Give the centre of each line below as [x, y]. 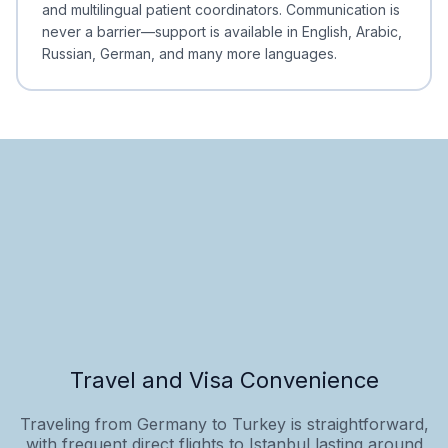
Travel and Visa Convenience [224, 379]
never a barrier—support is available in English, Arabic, [222, 31]
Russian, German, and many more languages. [189, 53]
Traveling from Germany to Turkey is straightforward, [224, 423]
